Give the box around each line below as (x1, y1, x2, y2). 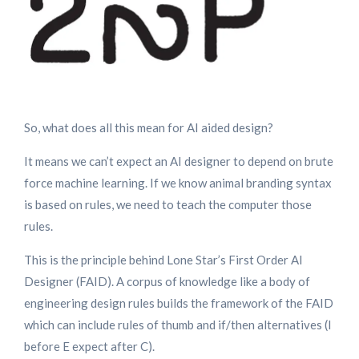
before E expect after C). (24, 339, 155, 354)
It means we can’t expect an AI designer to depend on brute (24, 154, 333, 169)
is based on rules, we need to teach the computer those (24, 197, 312, 212)
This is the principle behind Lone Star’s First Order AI (24, 252, 303, 268)
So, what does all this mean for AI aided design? (24, 120, 273, 135)
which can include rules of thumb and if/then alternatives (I (24, 317, 332, 333)
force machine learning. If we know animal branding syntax (24, 175, 332, 191)
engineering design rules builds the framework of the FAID (24, 296, 333, 311)
